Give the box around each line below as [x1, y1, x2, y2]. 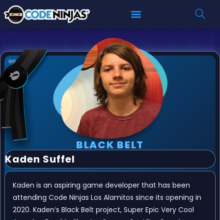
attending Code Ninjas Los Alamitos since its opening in [13, 192, 201, 202]
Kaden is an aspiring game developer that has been [13, 180, 190, 190]
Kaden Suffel [5, 152, 75, 166]
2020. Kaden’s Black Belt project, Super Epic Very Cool [13, 205, 194, 215]
